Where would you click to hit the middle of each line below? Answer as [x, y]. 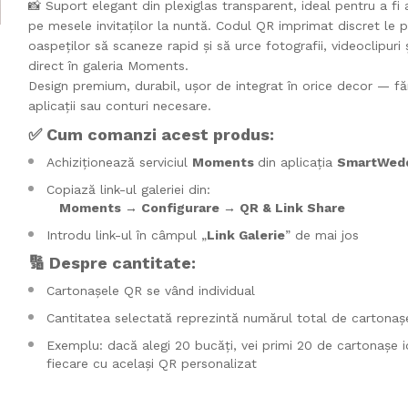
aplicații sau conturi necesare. [119, 105]
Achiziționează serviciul [119, 162]
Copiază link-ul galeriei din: [128, 189]
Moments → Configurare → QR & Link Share [202, 207]
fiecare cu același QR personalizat [151, 363]
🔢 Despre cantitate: [112, 262]
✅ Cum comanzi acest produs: [151, 134]
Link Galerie [245, 235]
